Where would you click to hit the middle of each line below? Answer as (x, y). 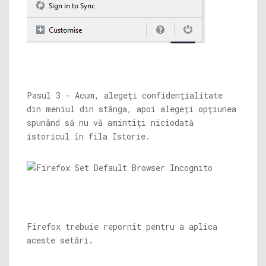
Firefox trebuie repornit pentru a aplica (122, 227)
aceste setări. (60, 240)
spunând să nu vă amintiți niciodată (110, 123)
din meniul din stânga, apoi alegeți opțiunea (132, 109)
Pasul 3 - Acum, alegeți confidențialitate (125, 95)
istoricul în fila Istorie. (88, 136)
